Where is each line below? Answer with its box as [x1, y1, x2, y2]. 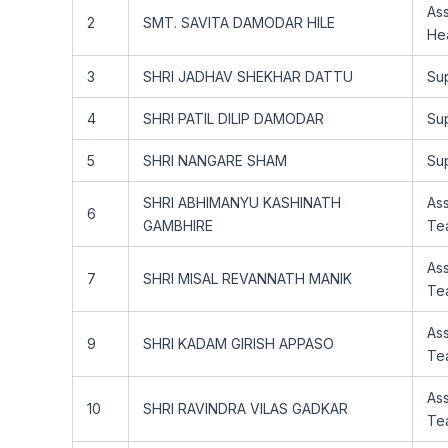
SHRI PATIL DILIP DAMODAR [143, 110, 324, 127]
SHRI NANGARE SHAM [143, 152, 287, 169]
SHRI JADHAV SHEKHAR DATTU [143, 68, 353, 85]
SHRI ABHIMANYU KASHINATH [143, 194, 341, 211]
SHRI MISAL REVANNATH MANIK [143, 270, 352, 287]
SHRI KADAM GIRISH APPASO [143, 335, 334, 352]
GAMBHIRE [143, 217, 213, 234]
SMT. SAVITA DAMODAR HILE [143, 14, 335, 31]
